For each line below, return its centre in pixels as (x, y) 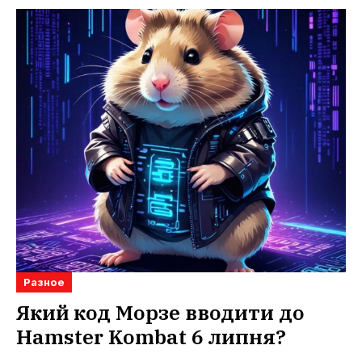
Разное (44, 282)
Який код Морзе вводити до (160, 312)
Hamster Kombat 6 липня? (151, 336)
